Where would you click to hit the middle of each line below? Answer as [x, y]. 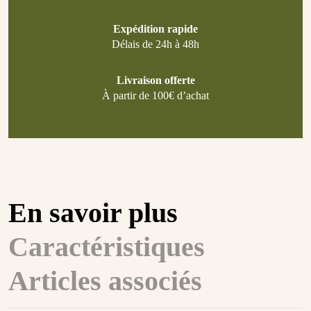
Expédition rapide [155, 29]
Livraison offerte [155, 81]
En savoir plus [93, 213]
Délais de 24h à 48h [155, 44]
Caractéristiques [107, 247]
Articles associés [105, 281]
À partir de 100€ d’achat [155, 96]
